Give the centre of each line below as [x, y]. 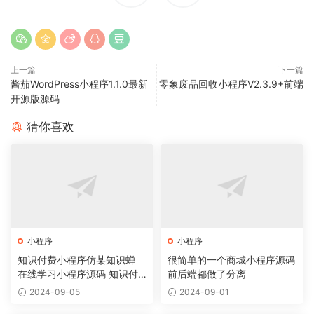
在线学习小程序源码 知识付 [78, 274]
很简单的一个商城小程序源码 [231, 260]
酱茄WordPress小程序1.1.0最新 [79, 84]
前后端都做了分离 [207, 274]
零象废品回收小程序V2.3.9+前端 [231, 84]
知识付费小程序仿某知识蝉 [76, 260]
